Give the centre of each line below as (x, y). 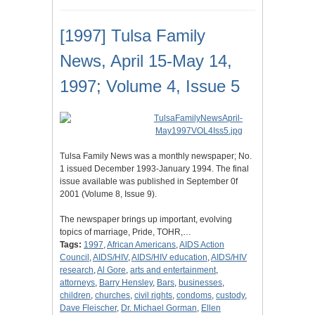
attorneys (77, 283)
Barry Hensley (126, 283)
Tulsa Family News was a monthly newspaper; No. (156, 156)
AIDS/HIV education (169, 258)
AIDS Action (202, 245)
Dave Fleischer (88, 308)
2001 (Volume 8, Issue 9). (108, 194)
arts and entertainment (173, 270)
